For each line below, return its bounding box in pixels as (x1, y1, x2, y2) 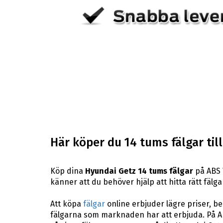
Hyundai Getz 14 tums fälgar (85, 166, 193, 176)
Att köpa (50, 199, 83, 209)
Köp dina (50, 166, 85, 176)
